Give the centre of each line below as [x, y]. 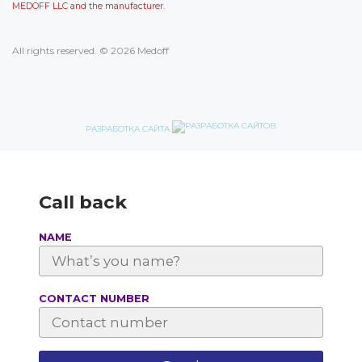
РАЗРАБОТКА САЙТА [129, 129]
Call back [83, 202]
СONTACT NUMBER [94, 299]
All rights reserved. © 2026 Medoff [90, 51]
